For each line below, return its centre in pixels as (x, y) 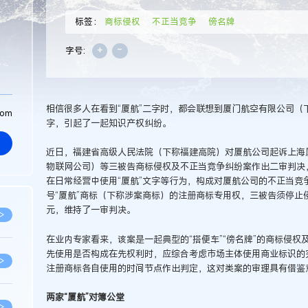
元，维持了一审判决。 (90, 210)
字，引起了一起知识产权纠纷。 (108, 123)
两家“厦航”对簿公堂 (85, 297)
